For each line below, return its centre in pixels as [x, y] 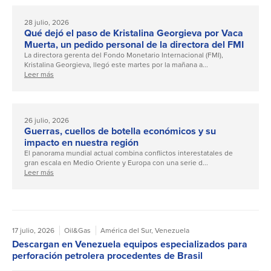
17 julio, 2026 [33, 231]
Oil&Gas [77, 231]
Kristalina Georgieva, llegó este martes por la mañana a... [116, 65]
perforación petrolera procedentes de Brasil [107, 256]
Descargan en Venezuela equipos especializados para [130, 244]
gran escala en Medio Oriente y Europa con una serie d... [116, 163]
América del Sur [126, 231]
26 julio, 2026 [47, 121]
